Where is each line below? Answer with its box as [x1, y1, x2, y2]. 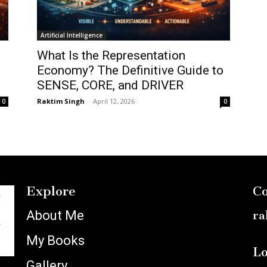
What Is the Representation [37, 48, 185, 63]
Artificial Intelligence [41, 31, 103, 40]
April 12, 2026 [93, 97, 135, 106]
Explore [26, 184, 76, 199]
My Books [26, 233, 85, 249]
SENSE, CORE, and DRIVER [37, 78, 184, 93]
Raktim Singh [37, 97, 85, 106]
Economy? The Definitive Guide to [37, 63, 223, 78]
